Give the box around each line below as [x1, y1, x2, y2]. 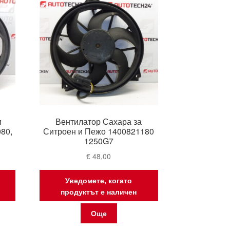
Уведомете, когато [65, 175, 132, 185]
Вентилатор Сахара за [55, 116, 142, 128]
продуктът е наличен [61, 186, 137, 197]
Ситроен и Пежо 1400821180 [43, 125, 155, 138]
